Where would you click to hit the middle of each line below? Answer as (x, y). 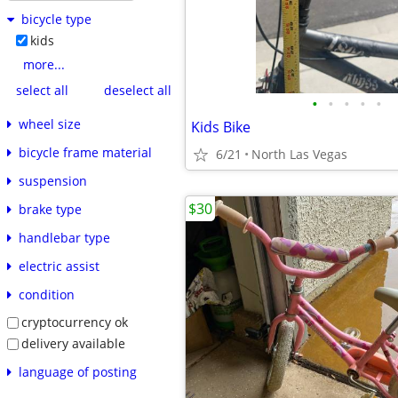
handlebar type (64, 238)
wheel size (49, 124)
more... (44, 65)
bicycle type (56, 20)
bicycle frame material (85, 153)
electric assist (59, 267)
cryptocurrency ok (74, 322)
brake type (50, 210)
